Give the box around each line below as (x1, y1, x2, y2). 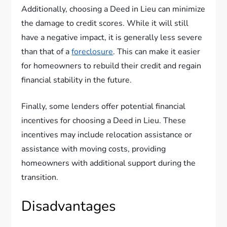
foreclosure (71, 46, 113, 57)
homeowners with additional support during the (21, 158, 196, 169)
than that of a (21, 46, 72, 57)
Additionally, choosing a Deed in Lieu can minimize (21, 4, 206, 15)
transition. (21, 172, 59, 183)
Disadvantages (21, 197, 116, 216)
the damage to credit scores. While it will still (21, 18, 189, 29)
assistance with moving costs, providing (21, 143, 166, 155)
